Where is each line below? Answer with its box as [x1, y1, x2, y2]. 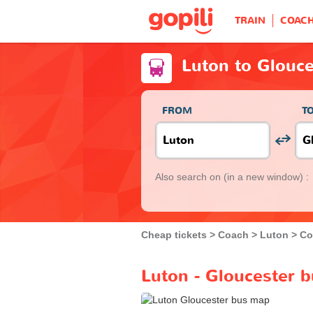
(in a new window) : [224, 170, 309, 182]
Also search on [155, 170, 224, 182]
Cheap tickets [141, 228, 207, 240]
